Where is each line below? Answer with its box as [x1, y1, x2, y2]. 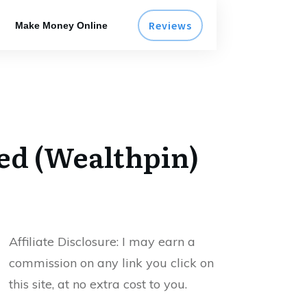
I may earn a [122, 234, 195, 249]
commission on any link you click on [9, 255, 214, 271]
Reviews [149, 18, 192, 32]
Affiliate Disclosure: [9, 234, 122, 249]
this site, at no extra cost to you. [9, 276, 187, 292]
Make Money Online [15, 19, 108, 31]
